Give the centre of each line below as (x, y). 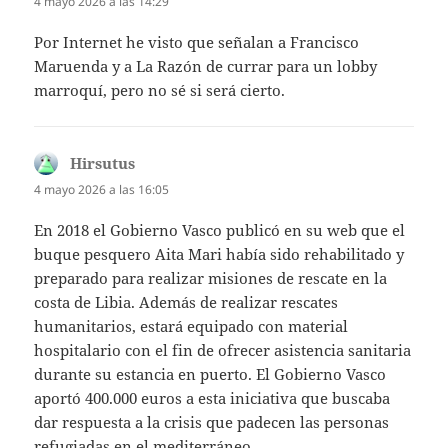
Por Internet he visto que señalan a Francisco (197, 42)
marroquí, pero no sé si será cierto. (160, 90)
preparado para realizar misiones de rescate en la (211, 278)
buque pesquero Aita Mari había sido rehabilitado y (219, 254)
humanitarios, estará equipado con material (191, 326)
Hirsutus (103, 163)
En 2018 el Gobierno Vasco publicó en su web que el (220, 230)
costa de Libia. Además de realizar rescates (186, 302)
